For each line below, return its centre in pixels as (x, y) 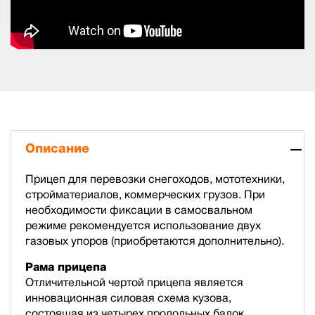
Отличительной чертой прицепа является (134, 282)
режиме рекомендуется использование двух (143, 225)
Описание (57, 148)
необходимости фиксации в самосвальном (139, 210)
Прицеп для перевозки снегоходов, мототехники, (155, 179)
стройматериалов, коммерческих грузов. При (145, 194)
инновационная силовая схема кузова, (128, 297)
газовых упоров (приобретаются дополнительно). (155, 240)
